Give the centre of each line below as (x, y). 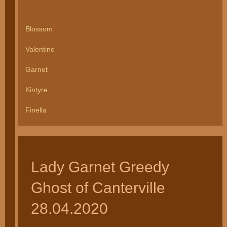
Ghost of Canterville (98, 188)
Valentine (40, 50)
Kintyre (36, 90)
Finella (36, 110)
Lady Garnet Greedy (100, 167)
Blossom (39, 29)
